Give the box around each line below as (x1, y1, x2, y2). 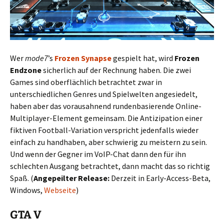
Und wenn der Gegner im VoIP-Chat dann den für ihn (10, 149, 186, 159)
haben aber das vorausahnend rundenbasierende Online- (10, 101, 201, 111)
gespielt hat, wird (111, 53, 174, 63)
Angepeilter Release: (33, 173, 109, 183)
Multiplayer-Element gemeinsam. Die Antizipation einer (10, 113, 202, 123)
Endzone (10, 65, 41, 75)
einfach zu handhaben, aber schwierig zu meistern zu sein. (10, 137, 207, 147)
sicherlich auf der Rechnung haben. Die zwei (41, 65, 191, 75)
